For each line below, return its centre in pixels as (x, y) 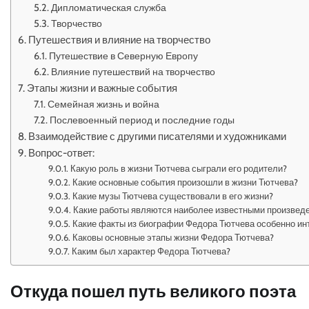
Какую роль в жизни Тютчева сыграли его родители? (179, 168)
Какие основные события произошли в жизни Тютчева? (186, 182)
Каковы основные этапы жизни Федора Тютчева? (173, 237)
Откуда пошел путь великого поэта (153, 291)
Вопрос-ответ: (62, 153)
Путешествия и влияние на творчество (120, 40)
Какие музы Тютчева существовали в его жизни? (173, 196)
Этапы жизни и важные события (102, 88)
